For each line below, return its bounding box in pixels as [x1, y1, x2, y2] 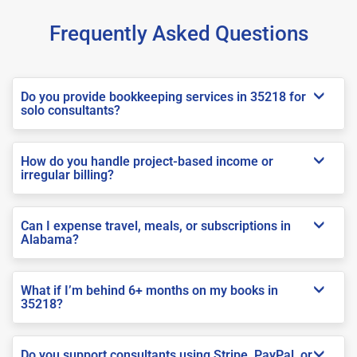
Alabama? [21, 231, 79, 247]
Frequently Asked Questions [49, 21, 308, 45]
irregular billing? [21, 167, 114, 182]
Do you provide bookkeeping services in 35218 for [21, 88, 306, 104]
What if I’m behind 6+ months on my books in [21, 282, 278, 298]
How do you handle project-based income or [21, 153, 273, 169]
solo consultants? [21, 102, 120, 118]
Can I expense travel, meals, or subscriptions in [21, 218, 291, 233]
